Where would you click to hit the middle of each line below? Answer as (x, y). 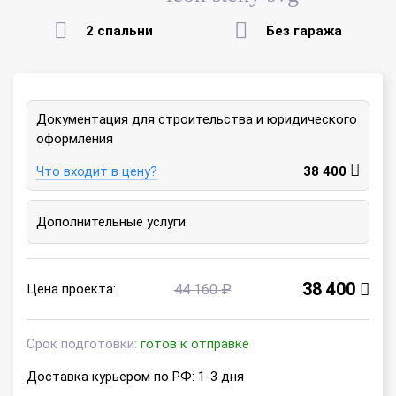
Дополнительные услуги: (112, 221)
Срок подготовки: (84, 343)
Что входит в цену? (97, 171)
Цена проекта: (71, 289)
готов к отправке (195, 343)
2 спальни (119, 30)
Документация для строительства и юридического (197, 119)
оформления (75, 138)
